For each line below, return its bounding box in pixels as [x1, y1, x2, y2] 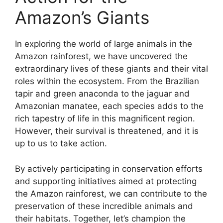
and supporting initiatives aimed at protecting [15, 176, 197, 186]
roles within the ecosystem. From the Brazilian [15, 76, 199, 87]
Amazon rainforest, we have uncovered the [15, 51, 188, 62]
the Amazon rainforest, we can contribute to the [15, 188, 207, 199]
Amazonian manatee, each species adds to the [15, 101, 204, 111]
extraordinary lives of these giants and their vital [15, 64, 208, 74]
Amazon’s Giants [15, 7, 149, 28]
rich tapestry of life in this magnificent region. [15, 113, 195, 124]
